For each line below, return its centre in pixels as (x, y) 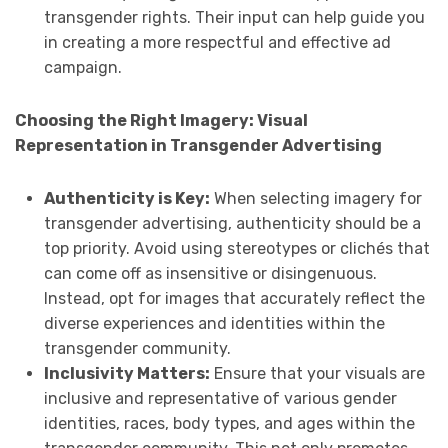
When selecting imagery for (315, 199)
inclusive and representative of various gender (220, 399)
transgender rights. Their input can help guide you (234, 18)
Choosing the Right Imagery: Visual (161, 121)
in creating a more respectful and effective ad (217, 43)
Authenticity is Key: (126, 199)
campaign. (82, 68)
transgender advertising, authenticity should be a (232, 224)
